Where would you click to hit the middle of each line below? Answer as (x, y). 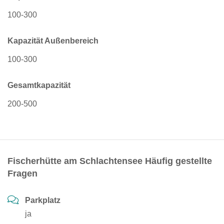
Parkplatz (43, 200)
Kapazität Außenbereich (53, 41)
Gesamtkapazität (39, 85)
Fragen (22, 173)
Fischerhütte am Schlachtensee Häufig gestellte (110, 161)
